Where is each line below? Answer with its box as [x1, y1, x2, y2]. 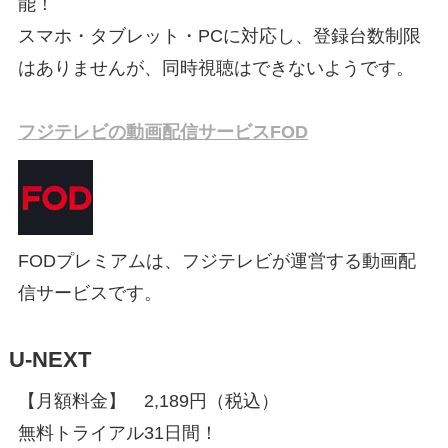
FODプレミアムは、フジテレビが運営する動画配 [17, 250, 416, 271]
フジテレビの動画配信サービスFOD [17, 121, 308, 142]
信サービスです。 [17, 282, 162, 303]
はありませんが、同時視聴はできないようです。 [17, 58, 414, 79]
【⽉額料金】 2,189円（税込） [17, 390, 279, 411]
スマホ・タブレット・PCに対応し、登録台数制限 [17, 26, 421, 47]
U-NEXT [8, 347, 91, 372]
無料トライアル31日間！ [17, 422, 218, 443]
